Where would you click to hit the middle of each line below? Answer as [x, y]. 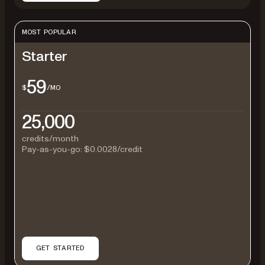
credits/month [50, 139]
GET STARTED [60, 248]
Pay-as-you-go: [53, 150]
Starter [45, 56]
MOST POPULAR [49, 32]
